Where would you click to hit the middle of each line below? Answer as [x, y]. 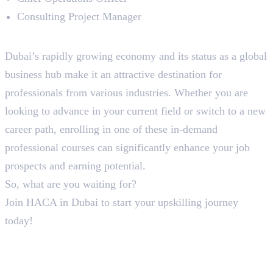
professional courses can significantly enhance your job [127, 147]
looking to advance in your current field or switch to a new [135, 111]
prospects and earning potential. [75, 165]
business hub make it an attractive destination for [113, 74]
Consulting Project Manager [79, 16]
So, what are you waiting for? [72, 184]
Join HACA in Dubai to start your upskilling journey [122, 202]
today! [19, 220]
